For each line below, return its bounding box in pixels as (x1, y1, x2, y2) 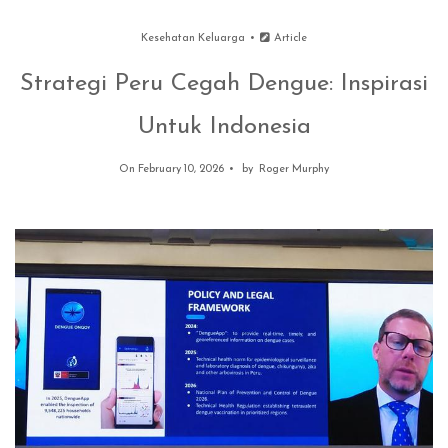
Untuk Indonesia (137, 115, 311, 139)
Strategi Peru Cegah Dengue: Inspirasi (20, 72, 428, 96)
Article (271, 33, 308, 44)
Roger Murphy (258, 164, 329, 175)
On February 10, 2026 (119, 164, 225, 175)
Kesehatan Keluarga (140, 33, 245, 44)
